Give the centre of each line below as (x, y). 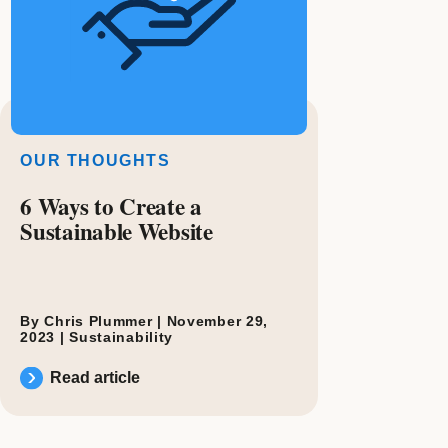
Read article (95, 378)
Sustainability (121, 337)
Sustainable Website (116, 231)
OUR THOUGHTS (95, 161)
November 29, (217, 321)
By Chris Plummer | (93, 321)
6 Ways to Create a (111, 206)
